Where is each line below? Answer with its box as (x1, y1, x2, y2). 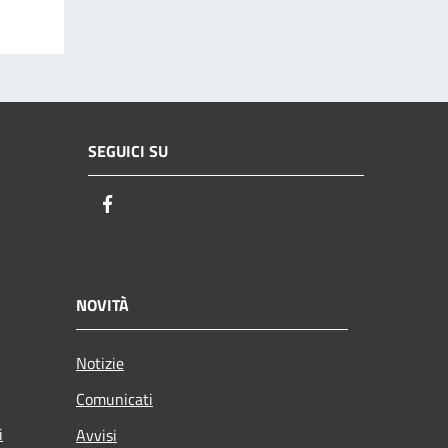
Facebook (119, 190, 191, 218)
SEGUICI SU (88, 138, 168, 163)
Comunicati (76, 387, 153, 412)
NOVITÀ (76, 293, 129, 318)
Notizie (76, 351, 124, 376)
